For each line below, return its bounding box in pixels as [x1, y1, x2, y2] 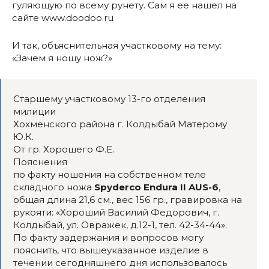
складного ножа [13, 181, 94, 193]
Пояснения [13, 156, 67, 168]
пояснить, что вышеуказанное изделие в [13, 244, 208, 256]
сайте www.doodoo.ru [12, 12, 113, 23]
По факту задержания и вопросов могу [13, 232, 204, 243]
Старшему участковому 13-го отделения [13, 93, 205, 104]
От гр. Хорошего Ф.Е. [13, 144, 114, 155]
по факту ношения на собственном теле [13, 169, 206, 180]
